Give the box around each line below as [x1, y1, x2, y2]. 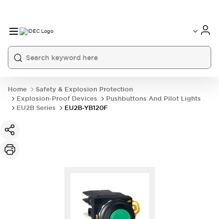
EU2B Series [17, 104, 56, 112]
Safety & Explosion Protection [36, 85, 133, 93]
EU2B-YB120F [65, 104, 108, 112]
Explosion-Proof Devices [17, 94, 97, 103]
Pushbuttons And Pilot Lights [106, 94, 201, 103]
